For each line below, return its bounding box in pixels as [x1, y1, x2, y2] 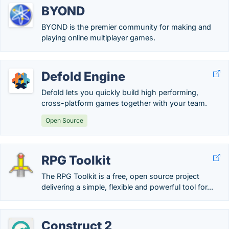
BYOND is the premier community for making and [41, 22, 211, 31]
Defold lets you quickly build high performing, [41, 88, 198, 97]
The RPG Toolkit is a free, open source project [41, 172, 199, 180]
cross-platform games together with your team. [41, 99, 207, 107]
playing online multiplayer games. [41, 33, 155, 42]
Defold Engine [41, 69, 125, 84]
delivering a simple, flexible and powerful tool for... [41, 182, 213, 191]
